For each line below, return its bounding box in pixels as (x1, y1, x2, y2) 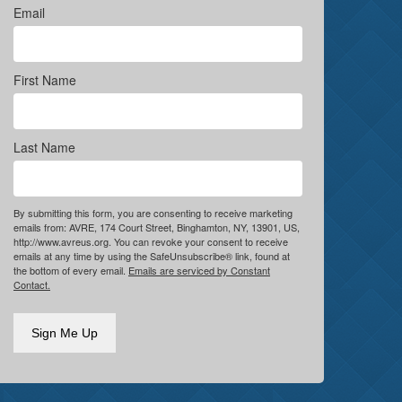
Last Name (13, 138, 75, 156)
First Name (13, 71, 76, 89)
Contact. (13, 277, 50, 292)
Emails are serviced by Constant (128, 263, 270, 277)
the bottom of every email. (13, 263, 128, 277)
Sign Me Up (31, 326, 98, 340)
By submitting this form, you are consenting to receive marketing (13, 205, 293, 220)
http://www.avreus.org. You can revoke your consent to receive (13, 234, 288, 249)
